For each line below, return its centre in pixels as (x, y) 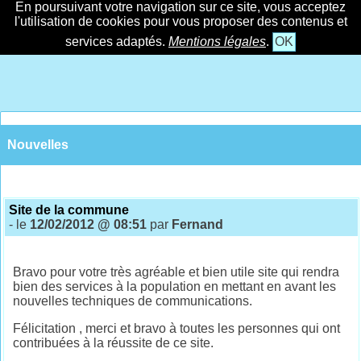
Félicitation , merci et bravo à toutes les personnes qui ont (177, 328)
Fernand (198, 224)
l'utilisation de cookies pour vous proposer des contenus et (180, 21)
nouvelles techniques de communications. (133, 301)
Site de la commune (69, 210)
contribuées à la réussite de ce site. (114, 343)
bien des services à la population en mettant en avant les (175, 286)
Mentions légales (217, 41)
